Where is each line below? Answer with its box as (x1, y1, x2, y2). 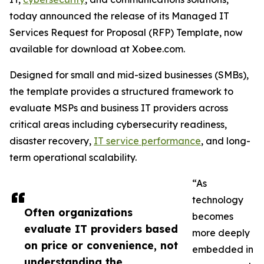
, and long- (201, 135, 250, 147)
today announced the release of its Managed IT (9, 10, 229, 22)
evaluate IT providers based (24, 222, 178, 236)
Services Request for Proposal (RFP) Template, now (9, 27, 243, 39)
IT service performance (94, 135, 201, 147)
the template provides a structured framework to (9, 85, 233, 98)
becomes (192, 210, 233, 223)
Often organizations (24, 206, 133, 219)
